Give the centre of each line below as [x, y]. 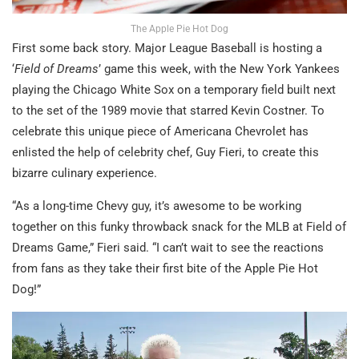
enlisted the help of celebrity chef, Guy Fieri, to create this [165, 152]
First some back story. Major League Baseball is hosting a [167, 48]
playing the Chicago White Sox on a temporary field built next [174, 89]
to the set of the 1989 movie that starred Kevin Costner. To [168, 110]
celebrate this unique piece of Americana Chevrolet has [160, 131]
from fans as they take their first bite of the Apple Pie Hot [165, 268]
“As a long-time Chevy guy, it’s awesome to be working [157, 206]
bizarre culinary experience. [85, 173]
